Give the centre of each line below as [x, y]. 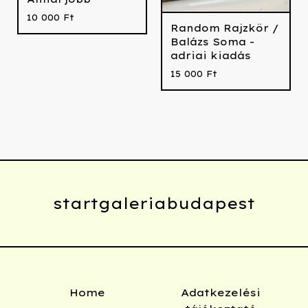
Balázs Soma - [212, 42]
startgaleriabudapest [154, 203]
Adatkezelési [221, 293]
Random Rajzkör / [224, 28]
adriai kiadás [211, 55]
